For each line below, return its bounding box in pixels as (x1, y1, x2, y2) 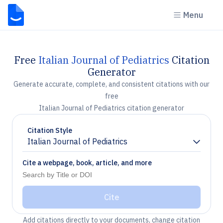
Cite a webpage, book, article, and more (22, 158, 152, 167)
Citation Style (27, 126, 72, 135)
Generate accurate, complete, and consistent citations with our (13, 80, 210, 89)
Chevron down (27, 140, 78, 151)
